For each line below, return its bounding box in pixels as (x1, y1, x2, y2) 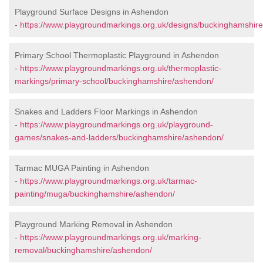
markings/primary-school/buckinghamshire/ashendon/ (15, 76, 214, 86)
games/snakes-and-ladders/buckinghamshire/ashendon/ (15, 133, 224, 143)
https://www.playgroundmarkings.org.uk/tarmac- (20, 176, 197, 186)
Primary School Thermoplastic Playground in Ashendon (15, 50, 219, 60)
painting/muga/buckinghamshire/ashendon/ (15, 189, 175, 199)
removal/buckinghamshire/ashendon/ (15, 245, 152, 255)
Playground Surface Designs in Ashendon (15, 7, 168, 17)
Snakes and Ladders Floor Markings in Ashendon (15, 107, 198, 117)
